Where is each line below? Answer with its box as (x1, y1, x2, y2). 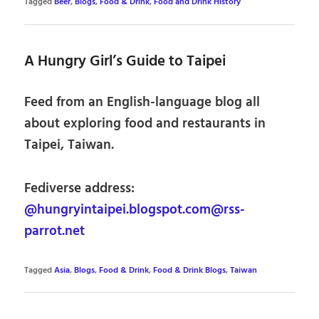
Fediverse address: (24, 177, 135, 199)
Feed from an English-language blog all (24, 92, 261, 114)
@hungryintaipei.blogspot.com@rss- (24, 199, 246, 221)
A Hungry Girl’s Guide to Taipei (24, 49, 226, 73)
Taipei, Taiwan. (24, 135, 115, 157)
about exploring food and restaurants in (24, 113, 266, 135)
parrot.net (24, 220, 85, 242)
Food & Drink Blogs (153, 263, 226, 277)
